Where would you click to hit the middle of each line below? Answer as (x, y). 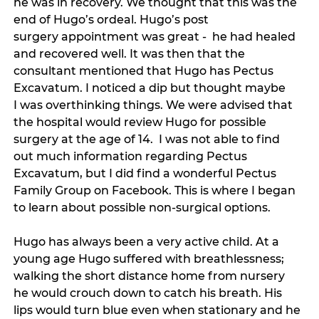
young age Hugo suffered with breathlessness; (151, 259)
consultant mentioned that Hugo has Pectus (145, 71)
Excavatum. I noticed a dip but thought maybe (151, 88)
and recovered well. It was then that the (131, 54)
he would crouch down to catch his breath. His (150, 293)
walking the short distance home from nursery (151, 276)
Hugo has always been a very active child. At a (148, 242)
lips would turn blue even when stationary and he (159, 310)
